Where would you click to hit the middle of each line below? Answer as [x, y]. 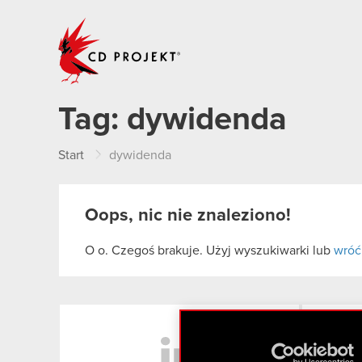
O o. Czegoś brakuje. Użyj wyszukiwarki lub [209, 250]
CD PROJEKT [220, 23]
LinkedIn [325, 318]
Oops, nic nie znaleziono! [188, 216]
